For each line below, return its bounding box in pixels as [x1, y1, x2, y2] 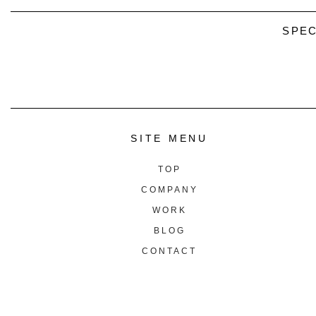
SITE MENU [130, 133, 208, 145]
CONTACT [142, 246, 197, 257]
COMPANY [140, 185, 198, 195]
